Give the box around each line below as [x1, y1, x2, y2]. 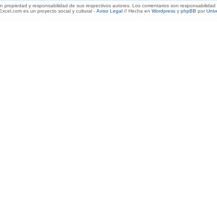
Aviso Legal [96, 8, 123, 14]
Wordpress [152, 8, 175, 14]
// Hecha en [123, 8, 152, 14]
